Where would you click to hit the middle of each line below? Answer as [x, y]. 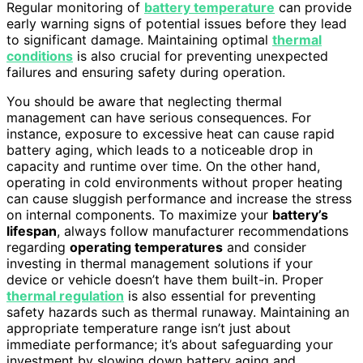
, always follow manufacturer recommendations [203, 231]
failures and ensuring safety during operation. [146, 72]
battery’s [300, 214]
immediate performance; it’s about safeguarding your [170, 344]
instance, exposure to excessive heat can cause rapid [171, 133]
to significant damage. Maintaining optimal [139, 39]
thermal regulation [65, 295]
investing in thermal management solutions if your [160, 263]
